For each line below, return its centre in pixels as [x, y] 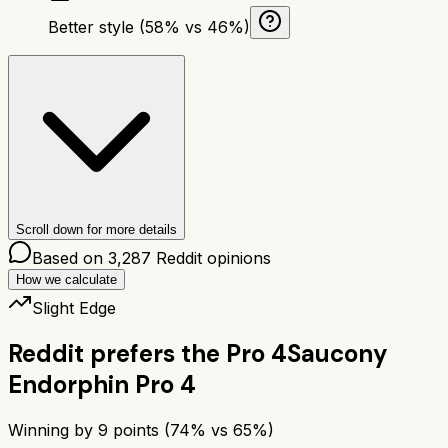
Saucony [337, 353]
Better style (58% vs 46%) [149, 26]
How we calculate [66, 279]
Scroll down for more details [96, 229]
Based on [70, 257]
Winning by [53, 429]
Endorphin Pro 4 [102, 384]
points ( [139, 429]
